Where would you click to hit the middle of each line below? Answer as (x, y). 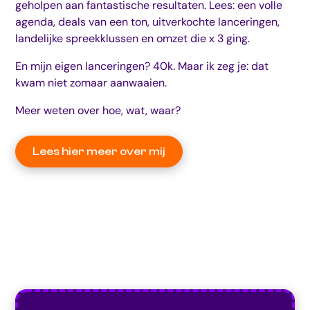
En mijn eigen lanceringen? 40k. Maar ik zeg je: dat (142, 66)
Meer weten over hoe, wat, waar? (98, 111)
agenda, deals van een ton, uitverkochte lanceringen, (148, 22)
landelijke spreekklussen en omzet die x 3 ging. (133, 39)
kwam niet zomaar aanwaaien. (91, 83)
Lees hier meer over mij (99, 152)
